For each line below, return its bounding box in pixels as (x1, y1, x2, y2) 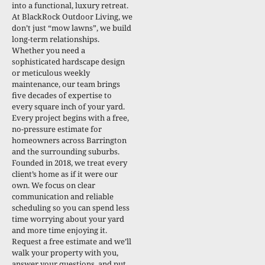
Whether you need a (12, 44, 85, 56)
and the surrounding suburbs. (12, 146, 119, 157)
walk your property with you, (12, 247, 118, 258)
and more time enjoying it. (12, 224, 107, 235)
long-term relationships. (12, 33, 99, 44)
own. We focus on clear (12, 179, 95, 190)
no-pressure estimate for (12, 123, 102, 134)
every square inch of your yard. (12, 101, 125, 112)
